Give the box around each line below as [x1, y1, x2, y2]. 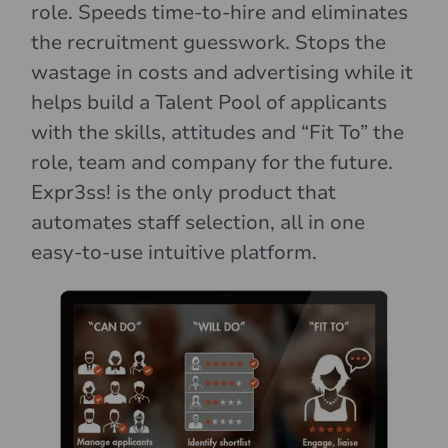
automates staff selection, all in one [31, 209, 366, 237]
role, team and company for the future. [31, 149, 394, 177]
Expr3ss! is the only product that [31, 179, 337, 207]
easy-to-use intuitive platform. [31, 239, 318, 267]
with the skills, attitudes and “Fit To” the [31, 119, 405, 147]
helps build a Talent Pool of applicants [31, 89, 388, 117]
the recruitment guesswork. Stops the [31, 29, 387, 57]
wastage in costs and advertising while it [31, 59, 414, 87]
